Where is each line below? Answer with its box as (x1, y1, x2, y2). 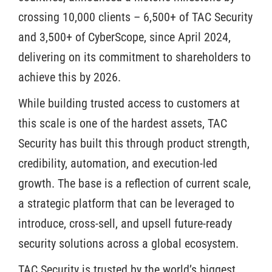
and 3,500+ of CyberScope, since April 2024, (18, 29, 231, 44)
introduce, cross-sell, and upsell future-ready (18, 216, 232, 231)
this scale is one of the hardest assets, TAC (18, 115, 227, 131)
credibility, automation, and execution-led (18, 155, 217, 171)
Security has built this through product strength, (18, 135, 250, 151)
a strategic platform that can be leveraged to (18, 195, 234, 211)
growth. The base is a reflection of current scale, (18, 175, 251, 191)
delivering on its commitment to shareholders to (18, 49, 251, 64)
